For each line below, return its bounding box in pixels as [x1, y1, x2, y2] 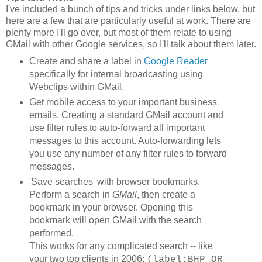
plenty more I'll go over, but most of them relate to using [6, 27, 232, 37]
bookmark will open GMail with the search [29, 215, 202, 225]
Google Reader [143, 56, 208, 66]
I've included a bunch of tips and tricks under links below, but [6, 4, 255, 14]
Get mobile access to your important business [29, 96, 217, 107]
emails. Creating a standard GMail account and [29, 109, 223, 120]
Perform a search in [29, 189, 112, 199]
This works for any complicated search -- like [29, 240, 213, 251]
